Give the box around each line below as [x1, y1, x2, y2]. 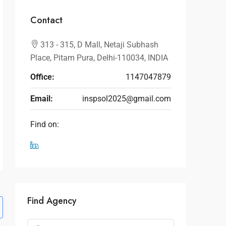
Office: [30, 72, 54, 82]
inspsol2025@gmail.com [82, 94, 171, 103]
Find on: [30, 120, 59, 129]
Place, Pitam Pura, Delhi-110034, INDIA [30, 53, 168, 63]
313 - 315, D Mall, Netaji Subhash [40, 40, 158, 49]
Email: [30, 94, 53, 103]
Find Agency [27, 194, 77, 207]
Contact [30, 14, 63, 27]
